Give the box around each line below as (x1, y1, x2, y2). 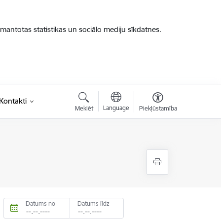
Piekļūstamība (139, 105, 177, 112)
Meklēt (74, 105, 93, 112)
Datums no (26, 200, 56, 207)
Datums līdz (77, 200, 110, 207)
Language (103, 104, 129, 111)
